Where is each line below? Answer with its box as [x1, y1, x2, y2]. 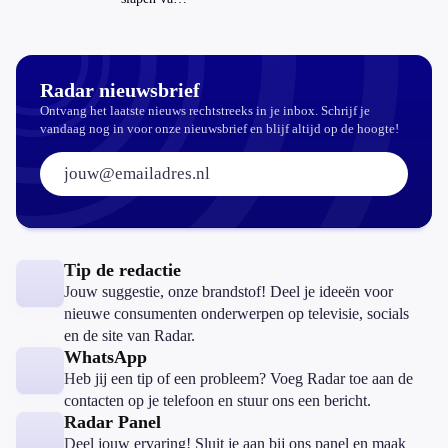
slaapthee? [121, 7, 178, 22]
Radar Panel [64, 412, 161, 432]
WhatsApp [64, 347, 147, 367]
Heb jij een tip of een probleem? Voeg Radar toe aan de [64, 370, 413, 387]
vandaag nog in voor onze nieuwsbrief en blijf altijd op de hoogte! [40, 121, 399, 136]
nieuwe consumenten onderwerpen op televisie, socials [64, 305, 409, 322]
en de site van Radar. [64, 327, 195, 344]
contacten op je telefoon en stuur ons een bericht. [64, 392, 371, 409]
